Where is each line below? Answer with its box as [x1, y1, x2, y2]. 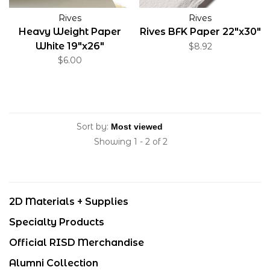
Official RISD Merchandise [9, 237, 144, 248]
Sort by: [76, 121, 108, 132]
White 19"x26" [36, 40, 104, 52]
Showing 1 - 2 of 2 [93, 136, 168, 147]
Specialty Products [9, 216, 104, 228]
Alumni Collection [9, 257, 98, 269]
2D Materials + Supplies [9, 196, 128, 207]
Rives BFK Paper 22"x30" [139, 26, 261, 37]
